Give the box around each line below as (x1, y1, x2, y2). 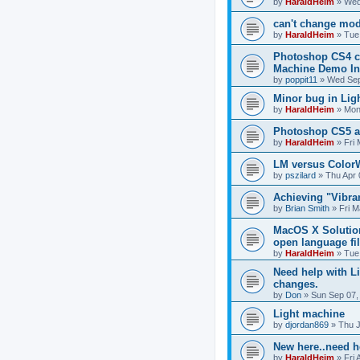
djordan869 (285, 319, 329, 329)
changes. (273, 277, 318, 290)
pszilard (285, 170, 316, 180)
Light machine (273, 307, 345, 320)
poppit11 (285, 74, 317, 84)
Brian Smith (285, 202, 329, 213)
